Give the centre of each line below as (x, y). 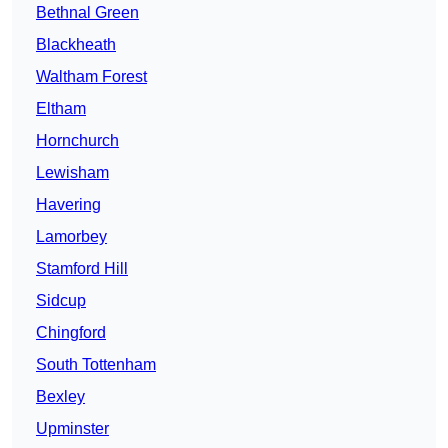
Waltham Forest (91, 77)
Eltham (61, 109)
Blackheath (76, 45)
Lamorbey (71, 237)
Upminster (72, 429)
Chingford (71, 333)
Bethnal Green (87, 13)
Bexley (60, 397)
